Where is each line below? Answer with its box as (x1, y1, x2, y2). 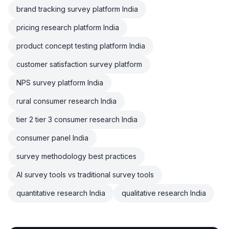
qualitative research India (122, 189, 206, 197)
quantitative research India (16, 189, 105, 197)
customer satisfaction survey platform (16, 60, 142, 68)
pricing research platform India (16, 23, 119, 32)
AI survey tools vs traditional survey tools (16, 170, 154, 179)
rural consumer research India (16, 97, 117, 105)
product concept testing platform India (16, 41, 145, 50)
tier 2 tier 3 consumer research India (16, 115, 138, 124)
